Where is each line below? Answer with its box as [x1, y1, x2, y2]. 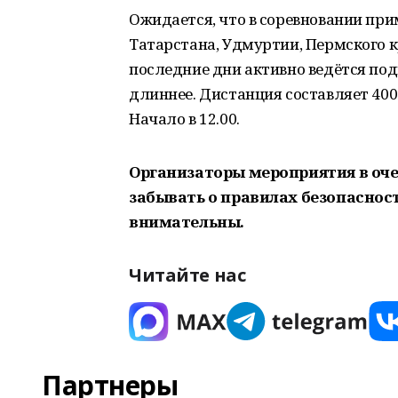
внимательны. [129, 211, 244, 232]
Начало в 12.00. [129, 108, 240, 129]
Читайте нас [129, 263, 246, 287]
